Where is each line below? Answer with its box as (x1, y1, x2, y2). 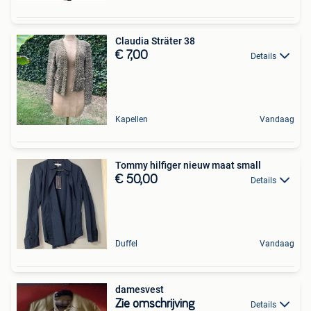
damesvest (115, 284, 164, 295)
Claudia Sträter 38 (115, 35, 195, 47)
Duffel (115, 239, 137, 249)
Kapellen (115, 115, 148, 124)
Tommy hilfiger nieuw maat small (115, 160, 261, 171)
